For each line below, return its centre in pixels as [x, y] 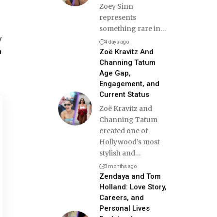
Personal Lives [124, 208]
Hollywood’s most [129, 142]
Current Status [124, 94]
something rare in [130, 28]
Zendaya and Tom [130, 176]
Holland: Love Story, [133, 187]
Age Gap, [115, 73]
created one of [124, 131]
